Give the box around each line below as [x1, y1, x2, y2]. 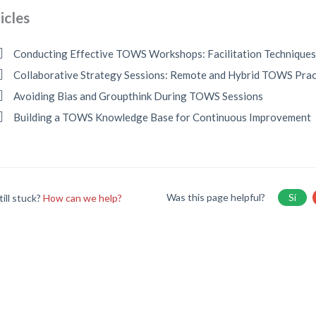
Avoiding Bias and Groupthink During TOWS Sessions [13, 90, 264, 102]
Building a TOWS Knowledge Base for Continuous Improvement [13, 111, 312, 123]
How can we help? [43, 191, 123, 204]
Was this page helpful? [166, 191, 267, 203]
